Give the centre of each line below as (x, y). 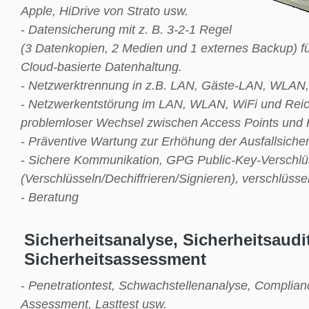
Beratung (53, 197)
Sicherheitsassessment (115, 259)
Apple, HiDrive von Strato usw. (104, 11)
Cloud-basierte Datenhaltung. (101, 67)
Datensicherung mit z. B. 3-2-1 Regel (130, 29)
